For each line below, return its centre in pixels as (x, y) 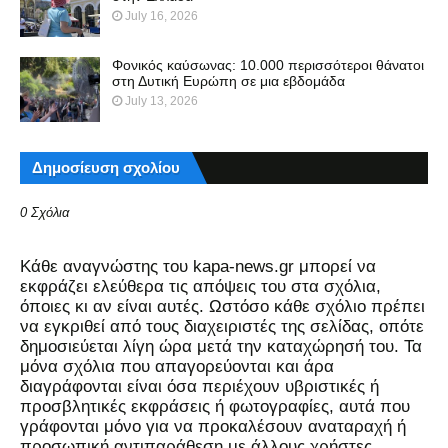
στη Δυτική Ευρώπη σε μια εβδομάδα (228, 80)
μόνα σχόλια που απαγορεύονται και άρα (177, 366)
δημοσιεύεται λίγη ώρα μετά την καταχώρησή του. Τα (221, 346)
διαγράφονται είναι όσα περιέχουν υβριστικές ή (199, 386)
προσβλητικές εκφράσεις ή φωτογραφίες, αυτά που (215, 406)
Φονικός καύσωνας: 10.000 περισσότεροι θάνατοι (268, 64)
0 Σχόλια (44, 212)
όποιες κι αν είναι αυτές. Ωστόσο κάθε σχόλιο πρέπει (222, 306)
